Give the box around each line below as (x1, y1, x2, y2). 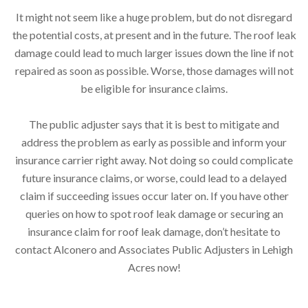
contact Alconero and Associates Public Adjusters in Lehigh (15, 242, 293, 256)
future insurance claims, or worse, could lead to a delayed (21, 170, 287, 184)
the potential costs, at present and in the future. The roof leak (12, 27, 296, 41)
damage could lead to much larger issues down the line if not (14, 45, 294, 59)
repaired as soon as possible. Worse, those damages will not (14, 63, 294, 77)
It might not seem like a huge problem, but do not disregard (16, 10, 292, 23)
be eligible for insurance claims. (80, 81, 228, 95)
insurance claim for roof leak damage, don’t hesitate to (27, 224, 280, 238)
